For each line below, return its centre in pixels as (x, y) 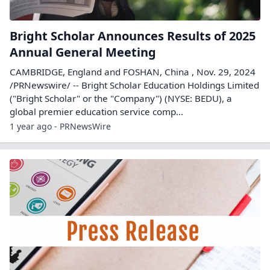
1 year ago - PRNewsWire (60, 126)
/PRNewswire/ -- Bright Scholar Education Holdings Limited (134, 85)
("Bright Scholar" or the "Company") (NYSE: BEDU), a (121, 98)
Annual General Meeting (83, 52)
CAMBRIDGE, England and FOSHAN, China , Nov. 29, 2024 (133, 71)
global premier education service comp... (96, 111)
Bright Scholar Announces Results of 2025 (133, 36)
